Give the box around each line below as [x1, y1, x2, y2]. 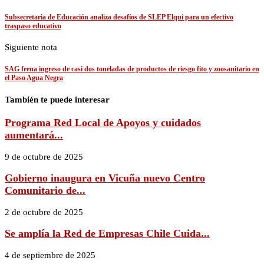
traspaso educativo [5, 21, 61, 30]
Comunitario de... [5, 184, 85, 197]
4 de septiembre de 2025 [5, 250, 95, 260]
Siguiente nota [5, 42, 57, 52]
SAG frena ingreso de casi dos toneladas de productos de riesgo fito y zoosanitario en [5, 65, 259, 74]
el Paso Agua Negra [5, 74, 63, 82]
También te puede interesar [5, 95, 110, 105]
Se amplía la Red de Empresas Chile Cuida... [5, 227, 210, 240]
